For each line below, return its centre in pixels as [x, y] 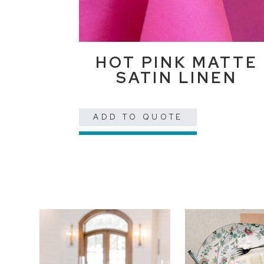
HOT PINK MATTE [176, 63]
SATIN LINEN [176, 78]
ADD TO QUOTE [138, 117]
